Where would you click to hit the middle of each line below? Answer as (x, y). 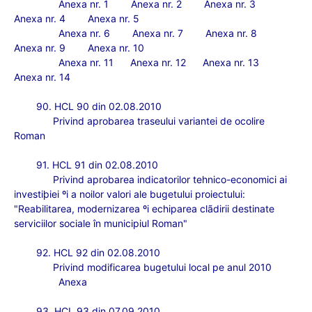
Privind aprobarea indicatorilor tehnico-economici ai (170, 179)
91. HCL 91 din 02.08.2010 (97, 165)
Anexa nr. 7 (158, 33)
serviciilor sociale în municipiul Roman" (101, 223)
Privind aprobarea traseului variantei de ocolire (159, 121)
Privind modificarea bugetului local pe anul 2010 (162, 267)
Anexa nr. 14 (42, 77)
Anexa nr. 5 (114, 18)
